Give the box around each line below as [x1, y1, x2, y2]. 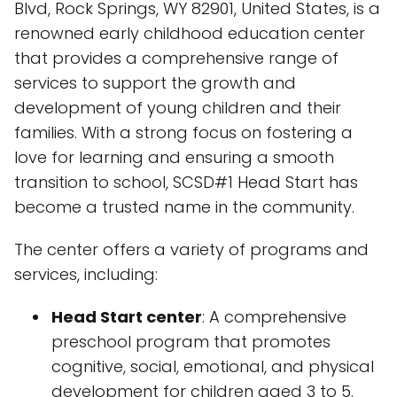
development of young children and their [14, 97, 341, 119]
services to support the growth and [14, 72, 296, 94]
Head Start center [51, 306, 202, 328]
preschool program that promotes [51, 331, 331, 353]
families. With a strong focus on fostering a [14, 121, 353, 144]
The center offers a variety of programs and [14, 238, 369, 261]
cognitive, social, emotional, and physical [51, 355, 374, 378]
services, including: [14, 263, 158, 285]
